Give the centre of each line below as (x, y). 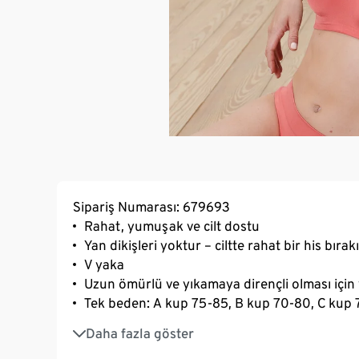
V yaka (104, 264)
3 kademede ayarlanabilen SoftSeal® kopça (218, 325)
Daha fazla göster (140, 333)
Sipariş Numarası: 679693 (151, 206)
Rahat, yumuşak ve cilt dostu (172, 226)
